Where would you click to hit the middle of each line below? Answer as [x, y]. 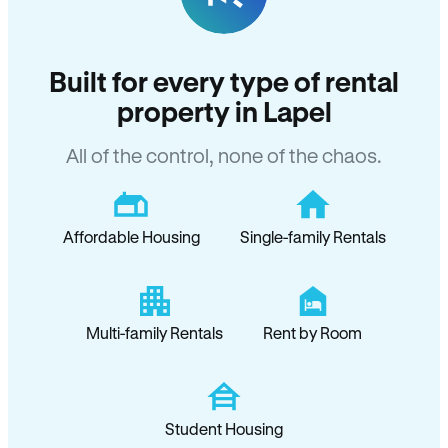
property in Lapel [224, 111]
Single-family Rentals [312, 236]
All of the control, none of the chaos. [224, 155]
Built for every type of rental [224, 81]
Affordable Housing [131, 236]
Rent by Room [312, 332]
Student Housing [224, 428]
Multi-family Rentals [154, 332]
